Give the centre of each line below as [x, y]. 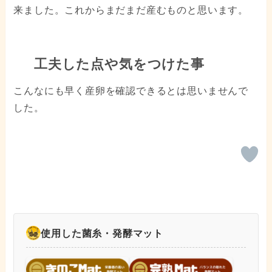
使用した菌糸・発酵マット [102, 233]
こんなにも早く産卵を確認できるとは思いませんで [131, 91]
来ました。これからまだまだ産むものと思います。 [131, 10]
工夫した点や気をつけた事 [117, 65]
